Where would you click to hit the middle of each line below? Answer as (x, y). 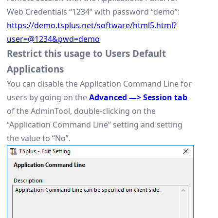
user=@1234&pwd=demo (53, 39)
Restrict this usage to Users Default (86, 53)
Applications (35, 69)
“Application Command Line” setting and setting (95, 125)
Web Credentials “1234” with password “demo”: (93, 12)
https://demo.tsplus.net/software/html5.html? (92, 25)
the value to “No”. (39, 138)
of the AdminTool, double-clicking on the (81, 111)
